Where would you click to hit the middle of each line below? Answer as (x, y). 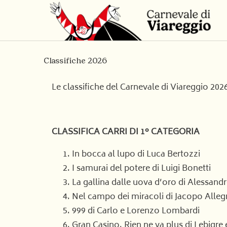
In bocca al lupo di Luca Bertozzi (136, 155)
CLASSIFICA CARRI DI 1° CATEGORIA (126, 132)
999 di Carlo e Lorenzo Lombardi (136, 211)
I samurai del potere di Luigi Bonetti (141, 169)
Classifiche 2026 (75, 61)
